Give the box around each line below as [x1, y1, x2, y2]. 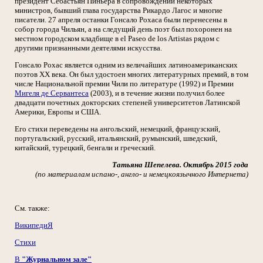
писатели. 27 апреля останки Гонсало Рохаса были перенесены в [15, 15, 227, 24]
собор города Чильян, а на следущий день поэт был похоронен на [15, 25, 232, 33]
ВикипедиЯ [15, 221, 53, 230]
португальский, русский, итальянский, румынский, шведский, [15, 134, 217, 143]
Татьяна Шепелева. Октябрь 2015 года [112, 160, 248, 169]
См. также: [15, 204, 50, 213]
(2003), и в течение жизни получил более [89, 89, 225, 97]
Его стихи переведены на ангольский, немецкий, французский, [15, 124, 220, 133]
